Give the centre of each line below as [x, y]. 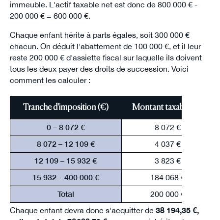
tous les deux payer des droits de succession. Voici [99, 69]
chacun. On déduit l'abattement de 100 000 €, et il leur [105, 46]
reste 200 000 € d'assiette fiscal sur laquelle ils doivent [106, 58]
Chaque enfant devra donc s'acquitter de [82, 210]
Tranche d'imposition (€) [66, 108]
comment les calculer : [50, 80]
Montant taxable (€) [168, 108]
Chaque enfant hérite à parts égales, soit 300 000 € [99, 35]
